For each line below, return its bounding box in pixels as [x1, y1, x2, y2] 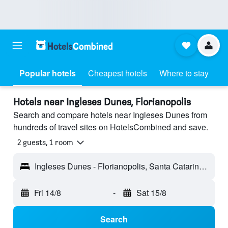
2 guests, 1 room [17, 137, 73, 148]
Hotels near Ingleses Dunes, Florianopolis [13, 96, 191, 108]
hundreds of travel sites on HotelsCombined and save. [13, 121, 208, 133]
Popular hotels [19, 67, 76, 79]
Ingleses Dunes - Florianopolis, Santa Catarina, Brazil [199, 160, 207, 173]
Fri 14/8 [34, 187, 61, 199]
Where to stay [159, 67, 209, 79]
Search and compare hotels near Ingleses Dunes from [13, 109, 207, 121]
